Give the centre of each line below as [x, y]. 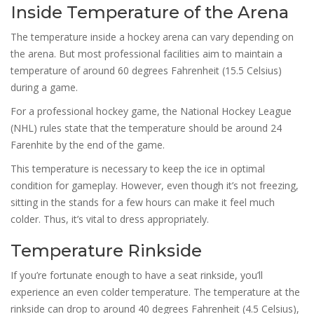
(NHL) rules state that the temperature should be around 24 [146, 128]
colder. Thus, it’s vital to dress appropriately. [110, 219]
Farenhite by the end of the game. [88, 144]
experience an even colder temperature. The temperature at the [155, 292]
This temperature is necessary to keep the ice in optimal [138, 168]
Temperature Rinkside [106, 250]
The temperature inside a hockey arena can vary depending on [152, 36]
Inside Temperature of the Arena [150, 12]
